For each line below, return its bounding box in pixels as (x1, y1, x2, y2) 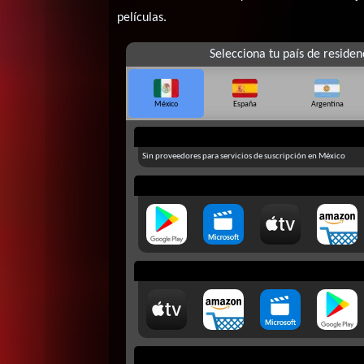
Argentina (310, 99, 344, 109)
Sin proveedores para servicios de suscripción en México (141, 151, 345, 161)
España (232, 99, 257, 109)
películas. (117, 11, 167, 24)
